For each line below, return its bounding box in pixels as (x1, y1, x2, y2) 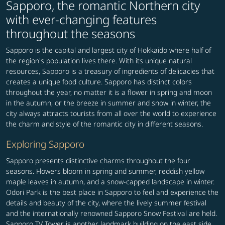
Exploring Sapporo (6, 138, 84, 151)
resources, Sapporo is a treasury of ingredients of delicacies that (6, 66, 214, 76)
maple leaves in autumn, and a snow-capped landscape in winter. (6, 177, 214, 187)
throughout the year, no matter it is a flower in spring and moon (6, 87, 212, 97)
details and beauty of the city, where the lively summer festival (6, 198, 206, 208)
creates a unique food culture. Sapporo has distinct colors (6, 77, 192, 87)
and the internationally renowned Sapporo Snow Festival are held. (6, 208, 217, 218)
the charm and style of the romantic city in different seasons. (6, 119, 203, 129)
